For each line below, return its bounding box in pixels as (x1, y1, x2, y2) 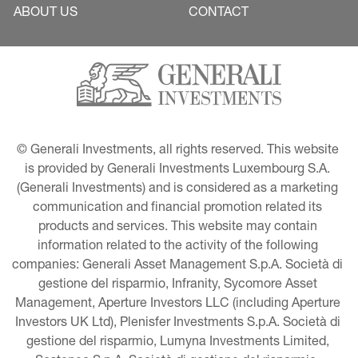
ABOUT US (14, 7, 78, 20)
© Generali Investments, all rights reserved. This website (16, 145, 342, 157)
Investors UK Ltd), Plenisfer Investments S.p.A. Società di (14, 317, 344, 330)
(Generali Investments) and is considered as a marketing (17, 183, 341, 196)
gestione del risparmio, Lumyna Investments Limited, (26, 336, 332, 349)
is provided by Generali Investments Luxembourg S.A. (25, 164, 333, 177)
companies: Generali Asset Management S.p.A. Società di (12, 260, 346, 272)
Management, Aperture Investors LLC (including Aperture (14, 298, 344, 311)
